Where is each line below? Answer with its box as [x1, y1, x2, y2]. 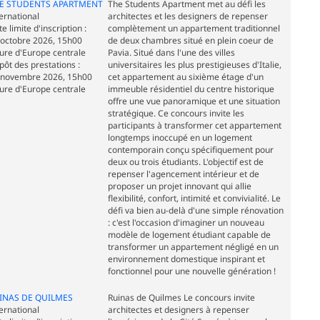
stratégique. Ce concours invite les [107, 107, 244, 120]
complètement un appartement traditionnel [107, 22, 280, 35]
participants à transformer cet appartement [107, 119, 281, 132]
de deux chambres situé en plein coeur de [107, 34, 274, 47]
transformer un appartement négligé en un [107, 241, 279, 254]
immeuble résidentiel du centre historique [107, 83, 274, 96]
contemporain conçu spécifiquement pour [107, 144, 274, 156]
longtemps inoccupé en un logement [107, 131, 252, 144]
